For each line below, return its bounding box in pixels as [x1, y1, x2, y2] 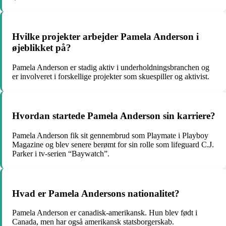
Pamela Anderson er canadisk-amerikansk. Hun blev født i [12, 208, 197, 217]
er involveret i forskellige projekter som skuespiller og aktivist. [12, 72, 209, 81]
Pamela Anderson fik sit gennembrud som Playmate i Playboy [12, 131, 208, 140]
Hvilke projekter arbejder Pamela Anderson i [12, 31, 199, 42]
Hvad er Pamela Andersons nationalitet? [12, 188, 180, 199]
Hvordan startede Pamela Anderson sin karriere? [12, 110, 215, 122]
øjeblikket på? [12, 42, 71, 53]
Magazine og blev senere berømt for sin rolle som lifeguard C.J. [12, 140, 214, 149]
